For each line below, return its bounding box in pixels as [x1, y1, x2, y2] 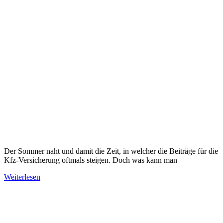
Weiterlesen [4, 172, 40, 181]
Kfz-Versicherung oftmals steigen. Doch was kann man [4, 155, 177, 164]
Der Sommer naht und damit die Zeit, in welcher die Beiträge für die [4, 146, 218, 155]
